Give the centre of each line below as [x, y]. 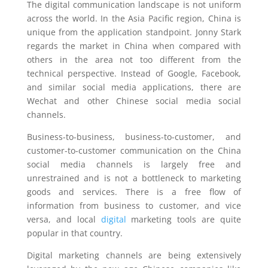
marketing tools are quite [184, 219]
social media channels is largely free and [134, 164]
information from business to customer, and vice [134, 205]
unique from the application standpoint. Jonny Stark [134, 32]
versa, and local [64, 219]
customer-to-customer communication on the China [134, 150]
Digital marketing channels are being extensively [134, 255]
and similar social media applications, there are [134, 87]
